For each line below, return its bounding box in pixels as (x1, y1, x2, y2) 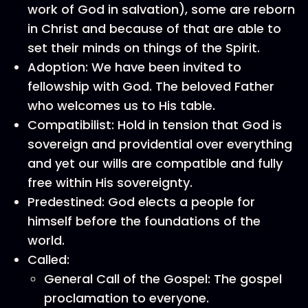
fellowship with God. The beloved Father (27, 78, 274, 95)
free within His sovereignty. (27, 174, 192, 191)
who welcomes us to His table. (27, 97, 215, 114)
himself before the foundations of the (27, 212, 261, 230)
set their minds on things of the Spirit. (27, 39, 260, 56)
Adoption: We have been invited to (27, 58, 241, 76)
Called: (27, 251, 69, 268)
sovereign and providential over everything (27, 135, 292, 153)
